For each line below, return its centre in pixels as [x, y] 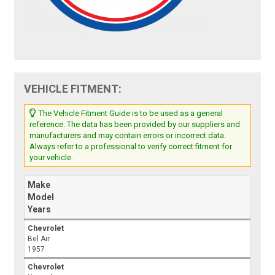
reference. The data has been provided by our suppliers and [135, 124]
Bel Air [39, 238]
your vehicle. [52, 157]
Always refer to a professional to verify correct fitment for [131, 146]
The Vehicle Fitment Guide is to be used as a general [130, 113]
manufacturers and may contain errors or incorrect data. [128, 135]
